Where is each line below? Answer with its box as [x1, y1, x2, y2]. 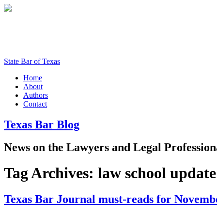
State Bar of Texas [4, 57, 60, 65]
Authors [23, 91, 48, 99]
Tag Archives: [4, 164, 98, 182]
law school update [98, 164, 216, 182]
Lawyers [66, 140, 109, 154]
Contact [23, 100, 47, 108]
